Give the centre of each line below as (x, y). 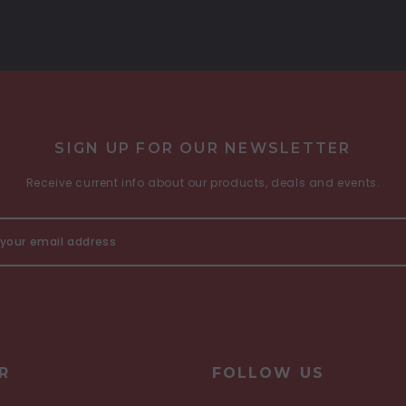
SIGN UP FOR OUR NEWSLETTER (203, 148)
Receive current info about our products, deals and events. (203, 182)
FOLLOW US (268, 372)
